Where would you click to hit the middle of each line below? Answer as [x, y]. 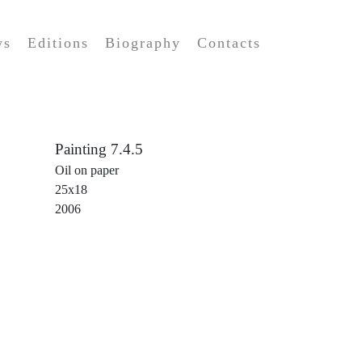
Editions [58, 43]
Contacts [229, 43]
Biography [143, 43]
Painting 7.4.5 [99, 149]
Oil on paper [87, 170]
